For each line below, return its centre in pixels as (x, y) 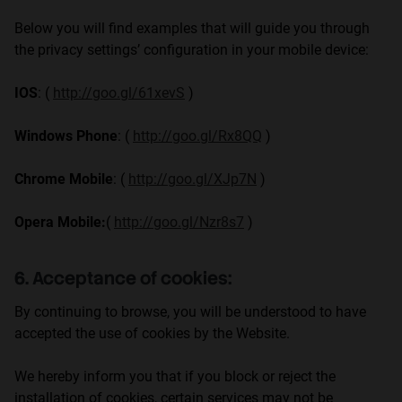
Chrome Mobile (64, 179)
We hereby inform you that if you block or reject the (175, 376)
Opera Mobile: (60, 222)
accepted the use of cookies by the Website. (152, 333)
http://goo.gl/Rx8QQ (197, 136)
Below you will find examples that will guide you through (192, 28)
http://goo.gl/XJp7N (192, 179)
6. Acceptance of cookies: (123, 278)
